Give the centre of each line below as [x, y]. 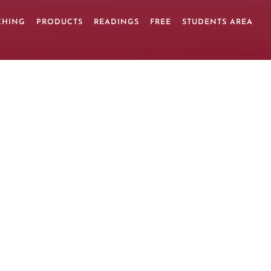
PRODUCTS [60, 22]
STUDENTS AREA [217, 22]
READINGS [116, 22]
